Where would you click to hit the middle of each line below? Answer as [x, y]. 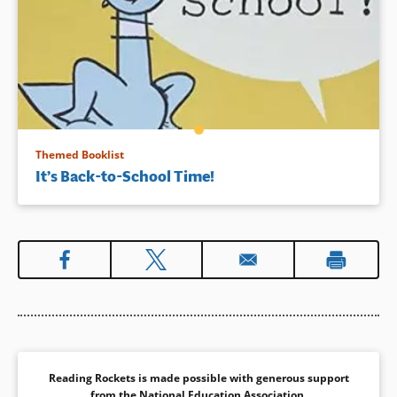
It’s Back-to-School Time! [125, 177]
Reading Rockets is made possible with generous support [198, 378]
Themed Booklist [80, 155]
